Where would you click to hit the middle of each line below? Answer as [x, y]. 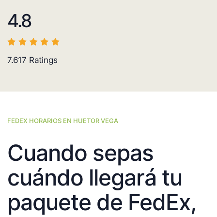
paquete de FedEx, [101, 202]
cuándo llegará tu [95, 178]
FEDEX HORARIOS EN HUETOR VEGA [63, 121]
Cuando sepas [80, 153]
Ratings [42, 60]
